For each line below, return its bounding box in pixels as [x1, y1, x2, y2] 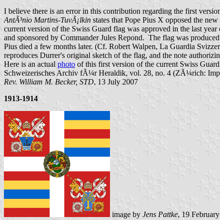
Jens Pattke [142, 210, 178, 219]
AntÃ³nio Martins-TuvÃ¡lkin [4, 15, 91, 24]
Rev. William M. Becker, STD [4, 77, 94, 86]
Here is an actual [4, 59, 57, 68]
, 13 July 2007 [94, 77, 138, 86]
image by [110, 210, 142, 219]
